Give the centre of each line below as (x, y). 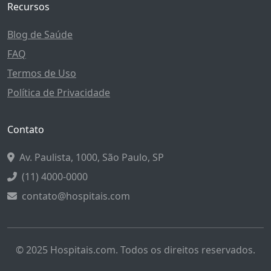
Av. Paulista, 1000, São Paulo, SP (92, 157)
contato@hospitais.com (76, 196)
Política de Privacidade (59, 93)
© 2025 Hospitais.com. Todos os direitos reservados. (135, 250)
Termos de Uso (42, 73)
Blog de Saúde (40, 34)
